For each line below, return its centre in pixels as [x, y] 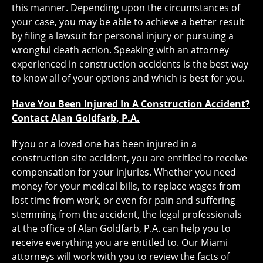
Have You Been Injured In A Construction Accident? [131, 104]
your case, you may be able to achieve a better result [128, 22]
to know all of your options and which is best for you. [128, 78]
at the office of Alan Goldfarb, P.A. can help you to [121, 229]
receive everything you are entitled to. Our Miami [120, 243]
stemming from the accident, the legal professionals [127, 215]
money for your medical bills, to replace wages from [126, 186]
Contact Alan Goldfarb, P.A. [76, 118]
